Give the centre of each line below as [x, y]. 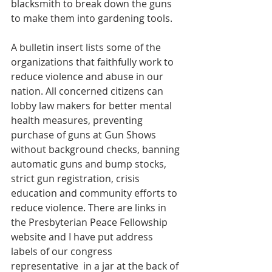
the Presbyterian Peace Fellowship [90, 222]
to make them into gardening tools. [92, 18]
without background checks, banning [97, 149]
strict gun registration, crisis [76, 178]
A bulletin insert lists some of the [87, 47]
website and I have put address [83, 237]
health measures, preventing [78, 120]
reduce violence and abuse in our [88, 76]
